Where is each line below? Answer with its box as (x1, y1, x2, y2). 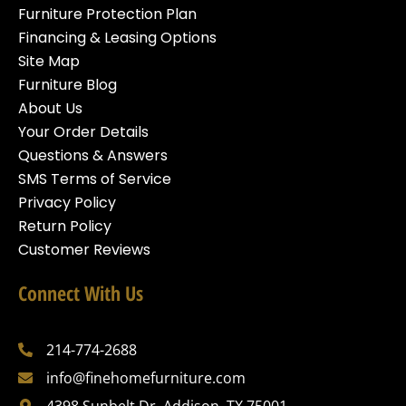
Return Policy (18, 216, 111, 237)
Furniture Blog (18, 74, 117, 96)
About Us (18, 98, 82, 120)
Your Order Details (18, 121, 149, 143)
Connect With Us (18, 279, 143, 307)
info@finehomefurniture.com (46, 367, 246, 388)
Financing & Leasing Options (18, 27, 217, 49)
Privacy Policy (18, 192, 116, 214)
